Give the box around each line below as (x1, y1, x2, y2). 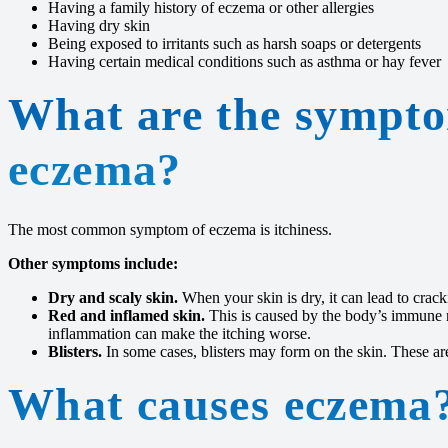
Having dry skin (48, 17, 150, 34)
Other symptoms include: (8, 255, 178, 272)
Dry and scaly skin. (48, 289, 178, 306)
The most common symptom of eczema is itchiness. (8, 221, 332, 238)
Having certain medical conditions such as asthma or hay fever (48, 53, 441, 70)
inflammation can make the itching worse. (48, 325, 311, 342)
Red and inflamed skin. (48, 307, 205, 324)
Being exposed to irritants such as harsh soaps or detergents (48, 35, 421, 52)
